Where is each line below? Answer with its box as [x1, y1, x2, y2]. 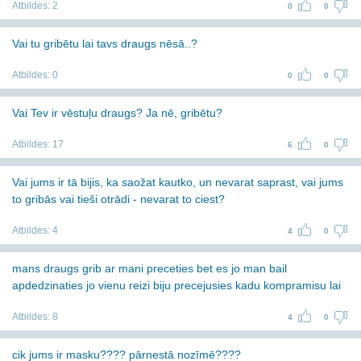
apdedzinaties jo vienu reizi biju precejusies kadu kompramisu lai [12, 279, 341, 292]
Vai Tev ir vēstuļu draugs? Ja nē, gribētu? [12, 106, 222, 119]
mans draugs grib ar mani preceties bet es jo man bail [12, 262, 287, 275]
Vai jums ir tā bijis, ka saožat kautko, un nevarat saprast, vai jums [12, 176, 343, 189]
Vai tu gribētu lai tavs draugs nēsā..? [12, 37, 197, 50]
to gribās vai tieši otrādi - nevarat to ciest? [12, 193, 225, 205]
